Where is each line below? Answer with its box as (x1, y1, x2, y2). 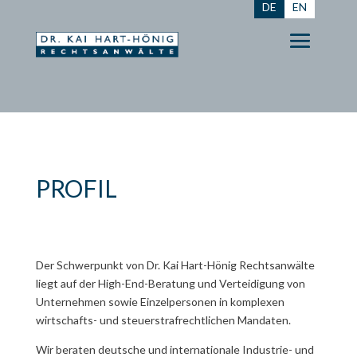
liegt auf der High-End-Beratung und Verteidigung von (35, 277, 305, 291)
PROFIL (35, 174, 117, 203)
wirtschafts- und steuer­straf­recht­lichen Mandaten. (35, 313, 291, 328)
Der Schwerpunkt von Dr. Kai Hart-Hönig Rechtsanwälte (35, 258, 315, 273)
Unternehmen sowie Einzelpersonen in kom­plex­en (35, 295, 284, 309)
